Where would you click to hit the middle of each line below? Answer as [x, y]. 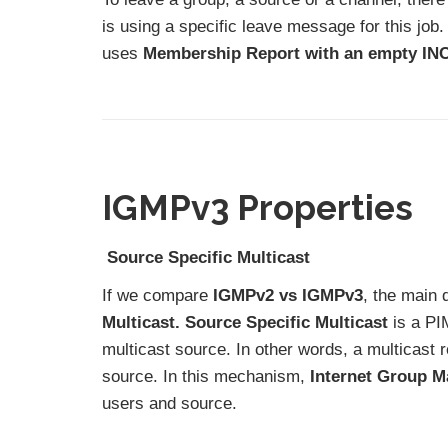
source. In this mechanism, [206, 376]
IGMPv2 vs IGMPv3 [285, 295]
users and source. [169, 403]
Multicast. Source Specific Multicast [247, 322]
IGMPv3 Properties [257, 208]
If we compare [155, 295]
